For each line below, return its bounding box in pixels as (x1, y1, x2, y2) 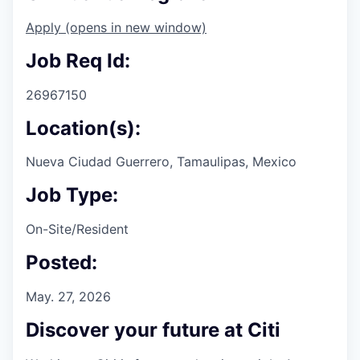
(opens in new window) (65, 18, 207, 35)
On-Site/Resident (26, 221, 129, 238)
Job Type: (26, 183, 118, 207)
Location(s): (26, 116, 141, 140)
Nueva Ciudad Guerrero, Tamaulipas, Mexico (26, 153, 297, 170)
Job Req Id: (26, 48, 130, 72)
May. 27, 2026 (26, 288, 111, 305)
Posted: (26, 251, 97, 275)
